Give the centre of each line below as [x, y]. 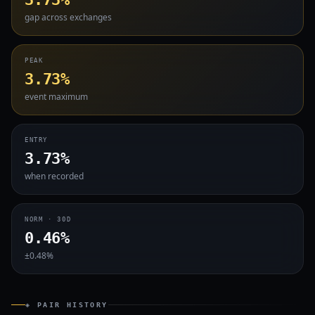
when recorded [54, 176]
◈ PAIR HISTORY [67, 305]
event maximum [56, 97]
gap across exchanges [68, 17]
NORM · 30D [48, 219]
